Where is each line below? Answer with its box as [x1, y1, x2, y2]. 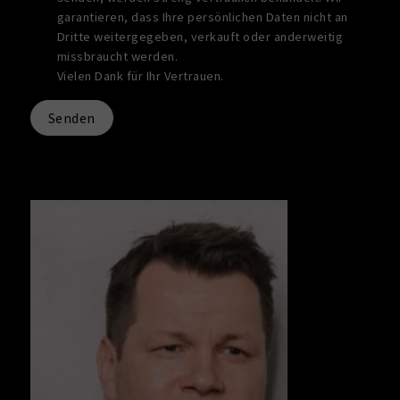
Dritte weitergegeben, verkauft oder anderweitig [56, 28, 344, 45]
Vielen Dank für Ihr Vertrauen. [56, 67, 224, 84]
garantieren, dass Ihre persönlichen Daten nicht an [56, 8, 348, 25]
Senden [47, 108, 96, 127]
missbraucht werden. [56, 47, 179, 64]
